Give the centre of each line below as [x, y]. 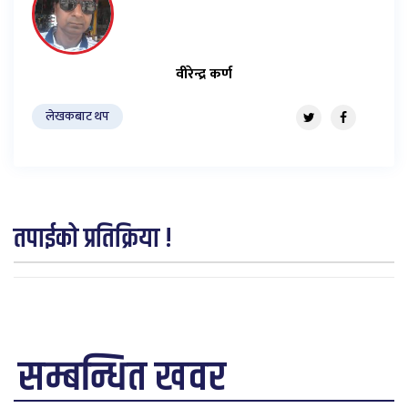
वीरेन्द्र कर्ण [204, 74]
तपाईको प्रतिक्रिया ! [93, 239]
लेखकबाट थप [77, 116]
